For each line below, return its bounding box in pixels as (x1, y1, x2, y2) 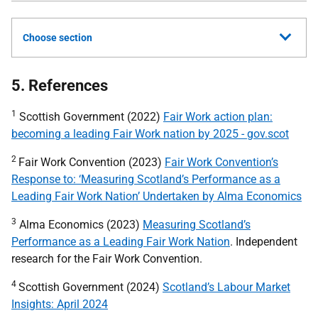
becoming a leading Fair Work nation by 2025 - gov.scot (11, 127, 289, 141)
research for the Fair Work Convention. (11, 252, 202, 265)
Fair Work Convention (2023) (18, 155, 165, 169)
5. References (11, 77, 108, 94)
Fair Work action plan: (163, 110, 273, 124)
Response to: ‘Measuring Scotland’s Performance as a (11, 172, 280, 186)
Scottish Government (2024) (18, 280, 163, 294)
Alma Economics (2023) (16, 218, 143, 231)
